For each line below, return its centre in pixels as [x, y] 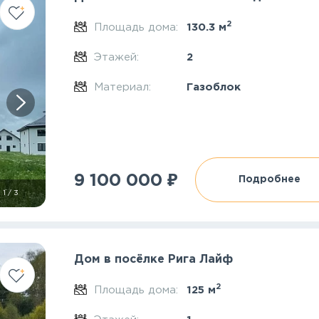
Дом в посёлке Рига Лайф [154, 260]
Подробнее [270, 179]
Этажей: [118, 57]
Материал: [124, 87]
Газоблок [213, 87]
